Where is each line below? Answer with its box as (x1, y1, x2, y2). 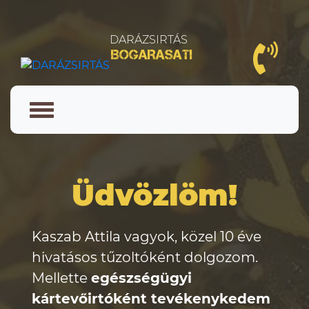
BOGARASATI (111, 47, 192, 62)
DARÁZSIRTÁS (110, 33, 188, 46)
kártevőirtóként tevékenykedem (32, 290, 270, 307)
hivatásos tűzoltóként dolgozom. (32, 249, 258, 266)
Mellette (32, 270, 91, 286)
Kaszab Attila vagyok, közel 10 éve (32, 228, 261, 245)
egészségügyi (91, 270, 192, 286)
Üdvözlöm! (72, 177, 237, 213)
